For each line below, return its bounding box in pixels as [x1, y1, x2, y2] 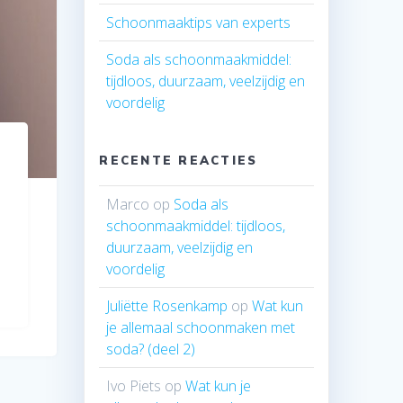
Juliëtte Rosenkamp [106, 295, 228, 316]
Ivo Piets [106, 375, 162, 396]
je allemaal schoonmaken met [106, 317, 296, 337]
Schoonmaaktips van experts [106, 12, 291, 32]
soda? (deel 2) [106, 338, 196, 359]
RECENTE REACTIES [99, 152, 258, 167]
